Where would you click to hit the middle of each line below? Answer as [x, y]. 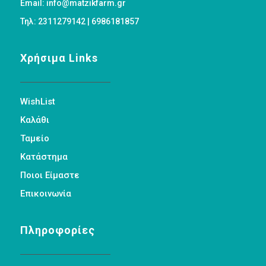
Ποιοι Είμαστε [50, 175]
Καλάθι [34, 120]
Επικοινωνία [45, 194]
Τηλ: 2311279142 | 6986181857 [79, 22]
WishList [37, 102]
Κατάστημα [44, 157]
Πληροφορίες [57, 230]
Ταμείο [34, 139]
